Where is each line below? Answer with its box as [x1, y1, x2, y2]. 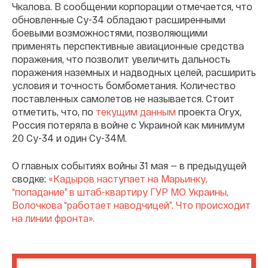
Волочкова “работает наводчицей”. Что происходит [12, 199, 251, 211]
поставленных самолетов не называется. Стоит [12, 92, 234, 104]
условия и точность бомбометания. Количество [12, 79, 236, 91]
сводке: [12, 172, 48, 184]
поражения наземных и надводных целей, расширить [12, 66, 256, 78]
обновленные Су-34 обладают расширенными [12, 13, 226, 25]
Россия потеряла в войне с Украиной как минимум [12, 118, 245, 130]
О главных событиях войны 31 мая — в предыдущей [12, 159, 246, 171]
